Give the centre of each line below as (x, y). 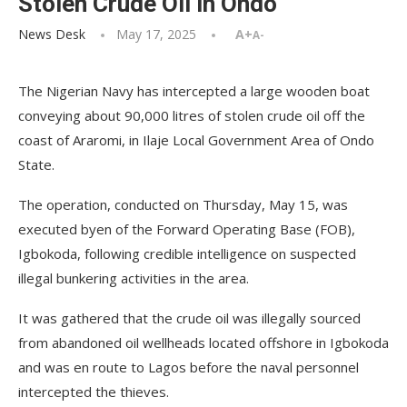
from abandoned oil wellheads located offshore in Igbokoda (203, 342)
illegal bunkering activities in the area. (134, 278)
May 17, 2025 (156, 34)
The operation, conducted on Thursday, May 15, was (183, 204)
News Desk (52, 34)
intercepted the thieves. (94, 392)
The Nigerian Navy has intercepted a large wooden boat (194, 91)
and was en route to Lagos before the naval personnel (189, 367)
